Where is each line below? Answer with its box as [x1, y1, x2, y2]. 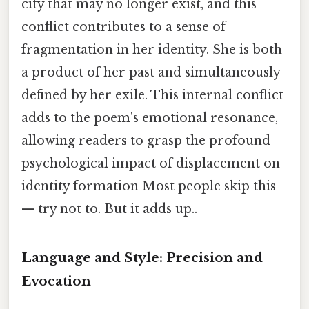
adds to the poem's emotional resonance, [21, 110, 278, 126]
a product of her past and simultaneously [21, 65, 280, 81]
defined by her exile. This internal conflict [21, 88, 283, 103]
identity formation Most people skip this [21, 179, 276, 195]
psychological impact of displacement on [21, 156, 280, 172]
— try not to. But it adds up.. [21, 201, 197, 217]
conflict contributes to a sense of [21, 19, 226, 35]
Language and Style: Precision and [21, 250, 263, 266]
